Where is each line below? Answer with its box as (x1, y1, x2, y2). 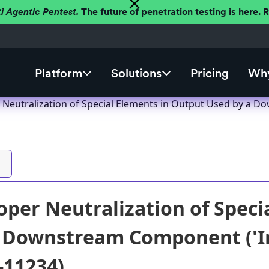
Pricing (190, 66, 229, 81)
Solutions (110, 66, 162, 81)
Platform (34, 66, 82, 81)
